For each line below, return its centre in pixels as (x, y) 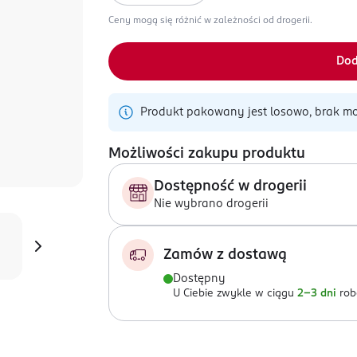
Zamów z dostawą (225, 255)
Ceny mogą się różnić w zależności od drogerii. (210, 21)
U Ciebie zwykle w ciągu (233, 294)
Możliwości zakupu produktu (207, 154)
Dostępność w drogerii (230, 186)
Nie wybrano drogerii (211, 204)
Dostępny (199, 279)
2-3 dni (317, 294)
